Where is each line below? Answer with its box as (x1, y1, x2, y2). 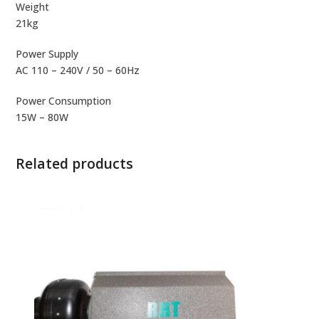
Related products (16, 154, 134, 173)
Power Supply (16, 47, 79, 61)
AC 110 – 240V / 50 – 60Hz (16, 63, 140, 77)
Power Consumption (16, 94, 112, 108)
